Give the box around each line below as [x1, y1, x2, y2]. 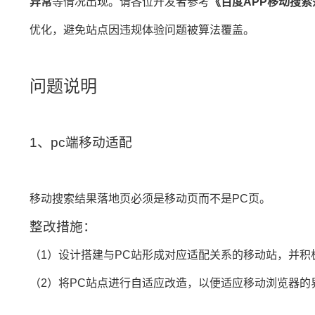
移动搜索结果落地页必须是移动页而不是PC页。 [30, 193, 271, 205]
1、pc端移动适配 [30, 135, 132, 150]
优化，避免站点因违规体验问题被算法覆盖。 [30, 24, 255, 36]
